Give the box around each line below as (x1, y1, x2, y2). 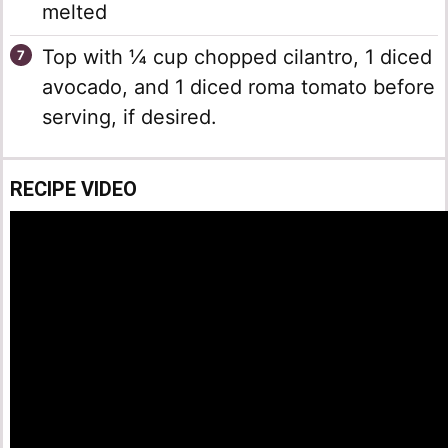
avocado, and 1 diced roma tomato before (42, 75, 435, 100)
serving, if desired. (42, 105, 217, 130)
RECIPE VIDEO (10, 177, 137, 202)
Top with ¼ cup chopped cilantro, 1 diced (42, 45, 432, 70)
